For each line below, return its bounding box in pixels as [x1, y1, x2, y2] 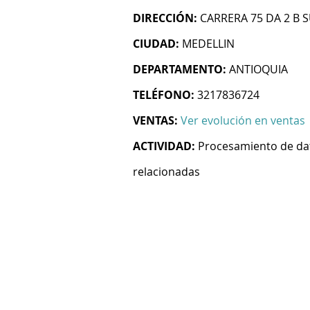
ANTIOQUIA [229, 62, 288, 77]
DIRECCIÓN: [133, 10, 197, 26]
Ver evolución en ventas [181, 113, 305, 128]
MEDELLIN [182, 36, 235, 51]
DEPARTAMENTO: [133, 62, 226, 77]
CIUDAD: [133, 36, 179, 51]
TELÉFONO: [133, 87, 194, 102]
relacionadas [133, 164, 200, 179]
